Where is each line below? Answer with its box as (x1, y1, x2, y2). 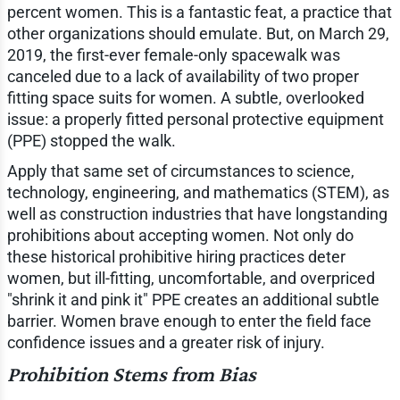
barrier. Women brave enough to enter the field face (6, 311, 371, 330)
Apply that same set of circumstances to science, (6, 161, 354, 180)
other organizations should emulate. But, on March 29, (6, 23, 389, 43)
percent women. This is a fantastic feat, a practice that (6, 2, 392, 21)
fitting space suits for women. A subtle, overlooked (6, 87, 364, 107)
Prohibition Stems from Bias (6, 361, 256, 386)
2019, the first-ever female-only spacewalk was (6, 45, 340, 64)
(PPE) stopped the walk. (6, 130, 176, 150)
